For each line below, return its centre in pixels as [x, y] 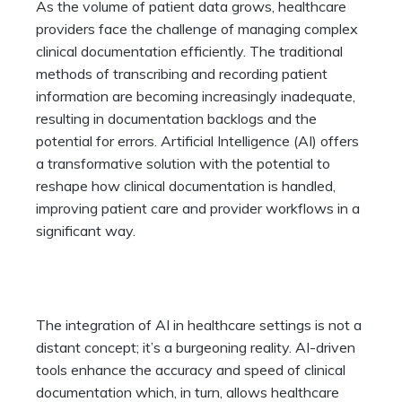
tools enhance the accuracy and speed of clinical [191, 370]
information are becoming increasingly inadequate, [196, 96]
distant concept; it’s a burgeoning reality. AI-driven [196, 348]
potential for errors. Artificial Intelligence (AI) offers [197, 141]
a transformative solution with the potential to [183, 164]
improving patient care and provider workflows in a [198, 209]
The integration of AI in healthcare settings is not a [199, 325]
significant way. [86, 231]
